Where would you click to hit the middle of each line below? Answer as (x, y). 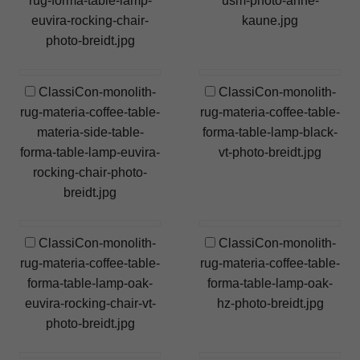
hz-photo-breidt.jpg (270, 304)
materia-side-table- (90, 132)
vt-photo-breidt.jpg (270, 152)
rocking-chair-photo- (90, 172)
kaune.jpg (270, 21)
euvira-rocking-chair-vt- (90, 304)
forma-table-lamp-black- (270, 132)
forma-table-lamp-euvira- (90, 152)
